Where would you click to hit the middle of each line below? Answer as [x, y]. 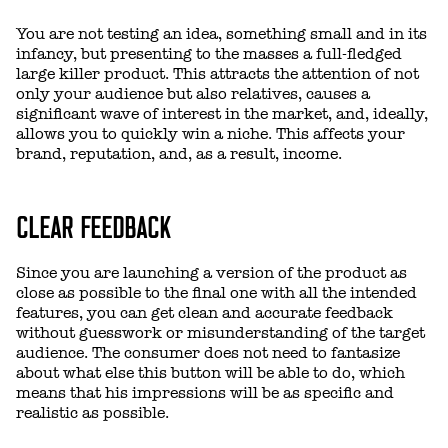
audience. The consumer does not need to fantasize [208, 352]
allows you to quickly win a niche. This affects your [210, 133]
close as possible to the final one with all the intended [216, 292]
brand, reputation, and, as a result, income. [179, 153]
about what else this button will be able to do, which [210, 372]
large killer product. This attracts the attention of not [217, 73]
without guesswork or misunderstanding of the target [220, 332]
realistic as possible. [92, 412]
